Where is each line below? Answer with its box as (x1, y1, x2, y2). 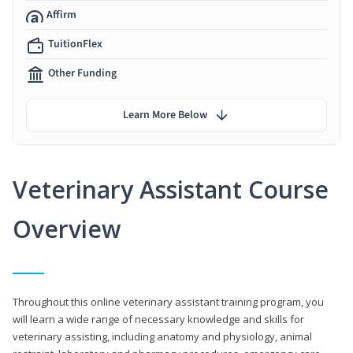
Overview (13, 212, 121, 245)
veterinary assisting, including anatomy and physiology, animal (13, 329, 312, 344)
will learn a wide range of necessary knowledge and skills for (13, 311, 304, 326)
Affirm (46, 6, 76, 23)
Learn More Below (123, 106, 207, 123)
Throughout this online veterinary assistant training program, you (13, 294, 324, 309)
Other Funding (48, 65, 117, 81)
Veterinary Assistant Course (13, 173, 329, 206)
